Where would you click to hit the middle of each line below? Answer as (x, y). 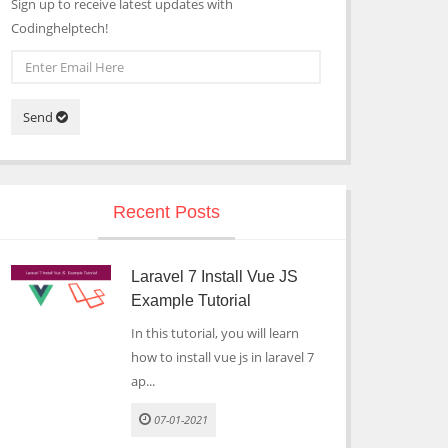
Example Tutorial (191, 300)
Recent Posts (166, 212)
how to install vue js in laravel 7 (222, 357)
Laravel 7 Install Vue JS (214, 276)
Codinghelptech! (59, 28)
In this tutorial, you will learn (215, 333)
